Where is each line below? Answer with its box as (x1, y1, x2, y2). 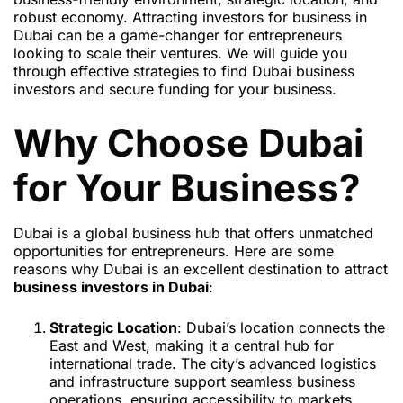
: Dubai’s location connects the (177, 318, 385, 337)
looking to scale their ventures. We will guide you (13, 44, 347, 63)
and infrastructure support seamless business (49, 372, 355, 391)
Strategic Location (49, 318, 177, 337)
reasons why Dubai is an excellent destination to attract (13, 260, 388, 279)
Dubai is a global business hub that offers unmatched (13, 224, 373, 243)
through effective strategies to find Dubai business (13, 62, 354, 81)
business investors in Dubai (13, 278, 209, 297)
